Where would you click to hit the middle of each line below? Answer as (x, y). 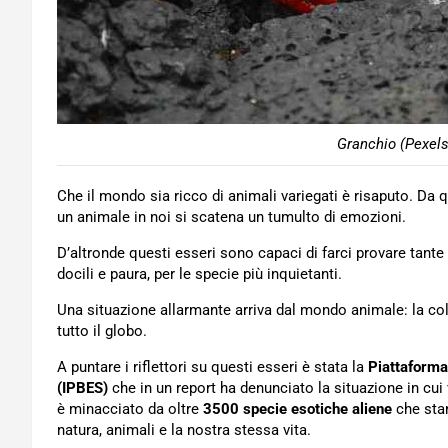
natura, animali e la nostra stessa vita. (184, 430)
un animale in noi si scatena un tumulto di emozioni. (231, 217)
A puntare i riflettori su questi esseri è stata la (210, 367)
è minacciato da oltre (130, 409)
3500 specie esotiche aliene (297, 409)
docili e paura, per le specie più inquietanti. (199, 274)
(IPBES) (82, 388)
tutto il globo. (102, 331)
